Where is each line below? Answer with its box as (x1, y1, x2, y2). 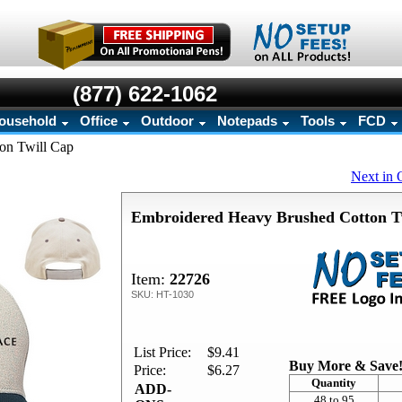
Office (80, 114, 118, 128)
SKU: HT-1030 (131, 289, 194, 300)
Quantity (311, 376, 356, 389)
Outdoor (141, 114, 194, 128)
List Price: (134, 345, 191, 360)
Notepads (217, 114, 277, 128)
